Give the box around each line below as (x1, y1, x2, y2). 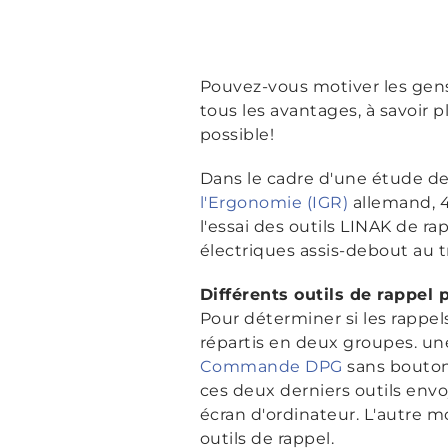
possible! (199, 125, 274, 144)
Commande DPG (199, 357, 343, 376)
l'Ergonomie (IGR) (199, 193, 348, 212)
